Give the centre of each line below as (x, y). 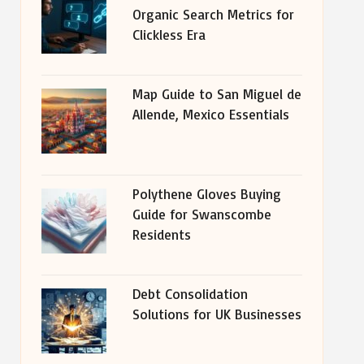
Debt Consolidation (190, 294)
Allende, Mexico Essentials (210, 114)
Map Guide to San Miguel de (217, 94)
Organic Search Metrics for (213, 14)
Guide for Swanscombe (201, 214)
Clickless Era (169, 35)
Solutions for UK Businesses (217, 314)
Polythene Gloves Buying (206, 194)
